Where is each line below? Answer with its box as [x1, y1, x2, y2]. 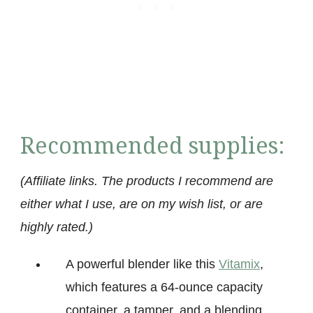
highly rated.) [20, 219, 93, 234]
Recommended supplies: [20, 129, 285, 160]
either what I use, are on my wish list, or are [20, 196, 263, 211]
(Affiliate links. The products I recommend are [20, 173, 273, 188]
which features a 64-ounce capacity [66, 279, 263, 294]
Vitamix [219, 256, 260, 271]
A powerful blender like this [66, 256, 219, 271]
